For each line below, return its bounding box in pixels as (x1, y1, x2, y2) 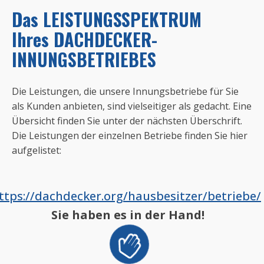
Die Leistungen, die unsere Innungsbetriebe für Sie (12, 85, 239, 98)
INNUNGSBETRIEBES (12, 46, 156, 73)
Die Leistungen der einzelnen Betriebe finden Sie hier (12, 129, 247, 143)
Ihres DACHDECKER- (12, 26, 157, 53)
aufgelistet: (12, 144, 61, 157)
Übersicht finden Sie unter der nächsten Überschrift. (12, 114, 242, 128)
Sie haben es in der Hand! (51, 207, 204, 223)
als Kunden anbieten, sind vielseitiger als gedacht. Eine (12, 100, 252, 113)
